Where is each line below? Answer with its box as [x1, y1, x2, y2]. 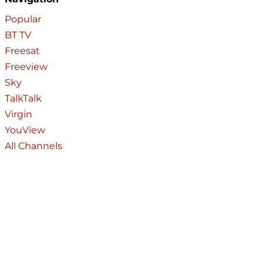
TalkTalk [5, 93, 42, 104]
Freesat [5, 45, 40, 57]
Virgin [5, 109, 32, 120]
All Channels [5, 140, 62, 152]
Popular [5, 14, 41, 25]
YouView [5, 124, 45, 136]
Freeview [5, 61, 48, 73]
